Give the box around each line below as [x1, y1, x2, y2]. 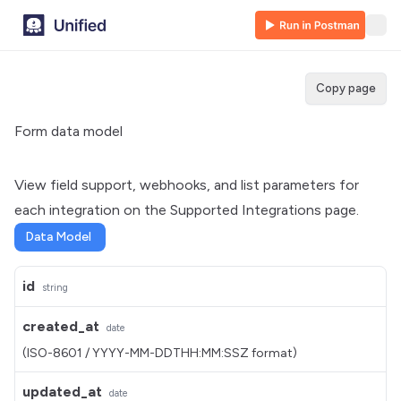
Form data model [14, 123, 123, 140]
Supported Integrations [170, 201, 321, 218]
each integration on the [14, 201, 170, 218]
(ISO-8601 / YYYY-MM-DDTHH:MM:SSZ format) [22, 346, 297, 361]
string [42, 282, 68, 294]
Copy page [316, 81, 376, 95]
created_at [22, 318, 99, 335]
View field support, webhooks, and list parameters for [14, 176, 359, 193]
